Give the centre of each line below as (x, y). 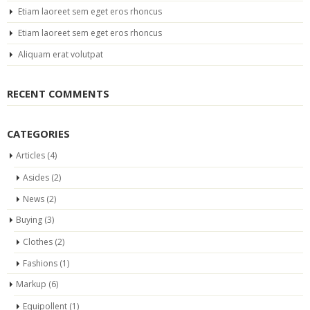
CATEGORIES (38, 133)
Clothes (38, 241)
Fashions (40, 263)
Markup (31, 284)
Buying (29, 219)
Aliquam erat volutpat (61, 54)
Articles (30, 155)
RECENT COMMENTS (58, 93)
